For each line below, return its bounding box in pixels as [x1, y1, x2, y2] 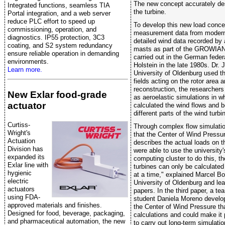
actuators [8, 185, 35, 193]
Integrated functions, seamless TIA [8, 1, 109, 9]
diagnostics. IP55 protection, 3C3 [8, 33, 104, 41]
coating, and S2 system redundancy [8, 41, 113, 49]
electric [8, 177, 29, 185]
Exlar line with [8, 161, 48, 169]
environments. [8, 57, 49, 65]
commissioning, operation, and [8, 25, 96, 33]
